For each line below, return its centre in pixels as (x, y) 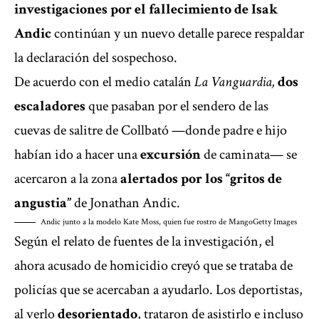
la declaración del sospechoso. (96, 58)
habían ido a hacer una (77, 155)
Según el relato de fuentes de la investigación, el (144, 242)
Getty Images (275, 222)
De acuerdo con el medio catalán (104, 82)
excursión (172, 155)
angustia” (43, 203)
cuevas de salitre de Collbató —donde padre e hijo (151, 131)
